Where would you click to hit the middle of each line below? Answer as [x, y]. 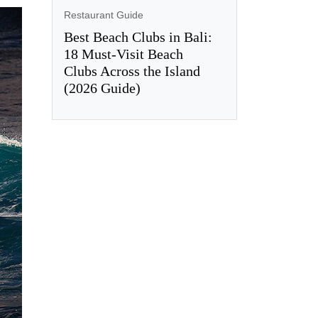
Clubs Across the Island [132, 71]
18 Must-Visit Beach [123, 54]
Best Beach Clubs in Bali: [138, 37]
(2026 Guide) [102, 88]
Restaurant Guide [103, 15]
